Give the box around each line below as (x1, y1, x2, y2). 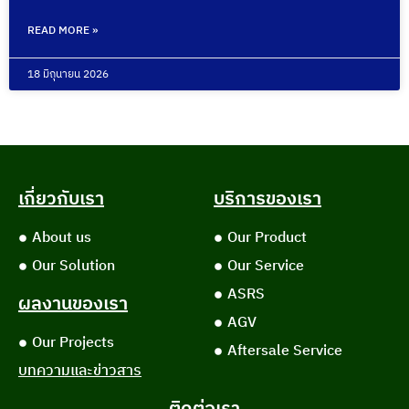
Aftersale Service (227, 338, 342, 363)
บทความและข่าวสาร (18, 358, 142, 383)
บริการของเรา (214, 184, 321, 215)
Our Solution (32, 253, 115, 278)
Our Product (227, 225, 307, 250)
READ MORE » (27, 21, 98, 39)
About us (32, 225, 91, 250)
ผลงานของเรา (18, 288, 128, 320)
